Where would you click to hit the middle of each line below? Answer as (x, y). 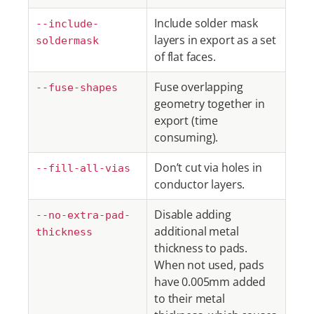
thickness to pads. (201, 248)
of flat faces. (185, 57)
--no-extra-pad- (83, 215)
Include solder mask (206, 23)
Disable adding (193, 214)
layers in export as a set (215, 40)
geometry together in (210, 104)
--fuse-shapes (77, 88)
